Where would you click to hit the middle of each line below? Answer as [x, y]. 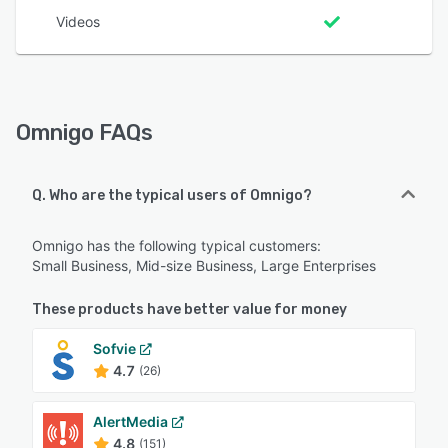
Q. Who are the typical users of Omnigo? [172, 195]
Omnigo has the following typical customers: [176, 245]
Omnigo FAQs [84, 132]
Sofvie [114, 348]
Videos [78, 21]
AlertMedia [130, 421]
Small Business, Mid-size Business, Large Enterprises [204, 265]
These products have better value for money [189, 309]
